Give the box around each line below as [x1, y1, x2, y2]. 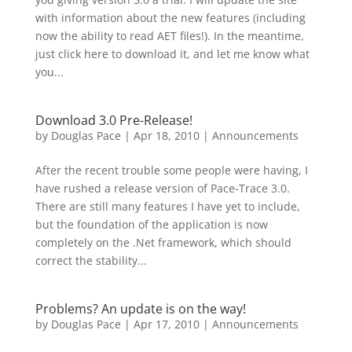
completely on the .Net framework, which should [35, 235, 291, 250]
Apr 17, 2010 [133, 317, 200, 332]
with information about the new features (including [35, 10, 306, 25]
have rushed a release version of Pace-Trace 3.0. [35, 181, 290, 196]
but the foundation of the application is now [35, 217, 268, 232]
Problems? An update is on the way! [35, 300, 246, 317]
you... [35, 64, 64, 79]
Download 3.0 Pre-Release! [35, 112, 192, 129]
